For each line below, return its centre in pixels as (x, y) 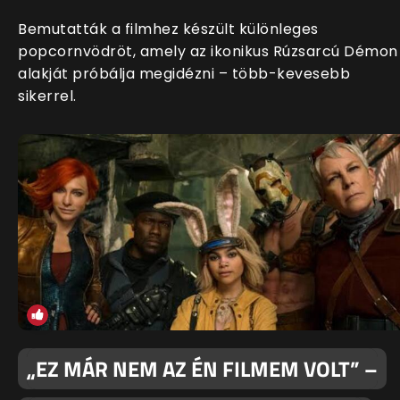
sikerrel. (47, 96)
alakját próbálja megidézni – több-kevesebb (184, 74)
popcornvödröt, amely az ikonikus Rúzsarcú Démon (208, 52)
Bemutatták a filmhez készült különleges (168, 29)
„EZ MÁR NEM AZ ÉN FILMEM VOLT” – (202, 369)
